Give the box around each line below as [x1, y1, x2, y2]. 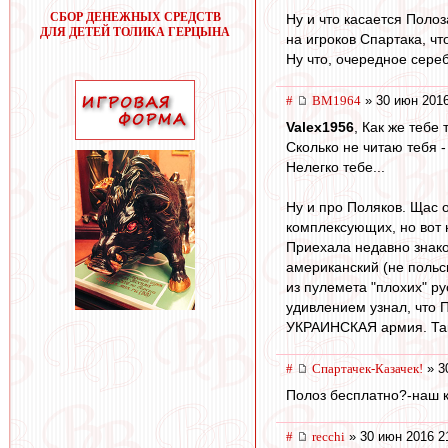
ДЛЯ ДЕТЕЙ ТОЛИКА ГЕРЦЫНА [40, 25, 230, 39]
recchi [312, 428, 345, 444]
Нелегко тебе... [286, 159, 385, 176]
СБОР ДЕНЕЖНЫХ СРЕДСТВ [49, 10, 221, 24]
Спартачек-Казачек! [312, 361, 423, 377]
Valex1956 [286, 119, 354, 136]
